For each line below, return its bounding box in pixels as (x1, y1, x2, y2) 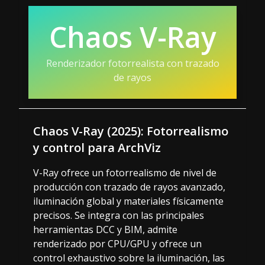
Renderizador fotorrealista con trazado (46, 56, 219, 70)
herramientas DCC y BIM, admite (33, 222, 177, 236)
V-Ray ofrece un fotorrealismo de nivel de (33, 166, 216, 179)
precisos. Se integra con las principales (33, 208, 204, 222)
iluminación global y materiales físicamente (33, 194, 224, 208)
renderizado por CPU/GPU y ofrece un (33, 237, 202, 250)
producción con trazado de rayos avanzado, (33, 180, 225, 193)
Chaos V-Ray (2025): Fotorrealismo (33, 122, 228, 139)
